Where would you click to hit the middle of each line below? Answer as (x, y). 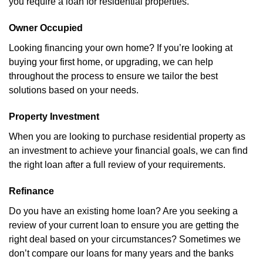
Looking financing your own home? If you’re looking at (121, 48)
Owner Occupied (46, 28)
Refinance (31, 191)
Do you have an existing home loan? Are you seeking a (123, 211)
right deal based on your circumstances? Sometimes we (125, 239)
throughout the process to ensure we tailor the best (113, 76)
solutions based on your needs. (74, 90)
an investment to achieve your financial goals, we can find (128, 151)
